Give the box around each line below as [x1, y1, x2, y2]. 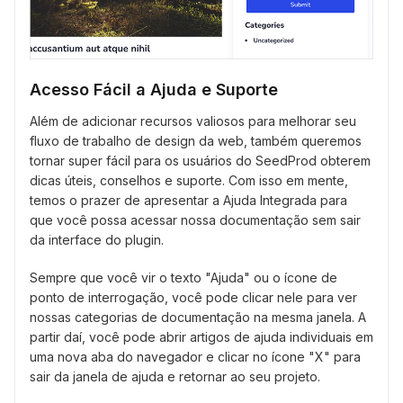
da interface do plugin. [30, 232, 164, 248]
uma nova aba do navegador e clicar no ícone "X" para [30, 349, 361, 365]
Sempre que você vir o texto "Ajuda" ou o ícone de [30, 270, 337, 286]
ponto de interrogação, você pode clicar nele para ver [30, 290, 357, 306]
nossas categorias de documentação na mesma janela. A [30, 309, 366, 326]
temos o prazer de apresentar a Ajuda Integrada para [30, 193, 347, 209]
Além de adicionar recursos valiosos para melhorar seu [30, 113, 356, 130]
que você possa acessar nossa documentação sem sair [30, 212, 361, 228]
